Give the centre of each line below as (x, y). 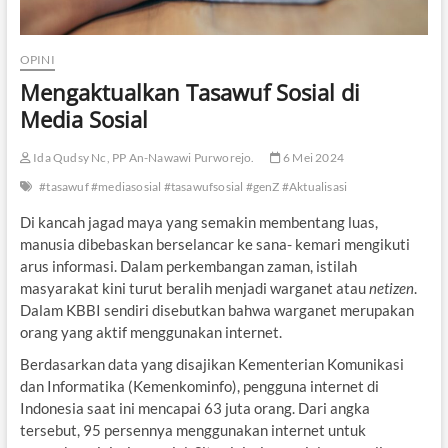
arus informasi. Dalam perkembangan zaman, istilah (188, 265)
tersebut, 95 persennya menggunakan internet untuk (192, 429)
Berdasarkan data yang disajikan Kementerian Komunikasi (211, 363)
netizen (391, 287)
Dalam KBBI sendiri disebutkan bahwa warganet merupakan (216, 309)
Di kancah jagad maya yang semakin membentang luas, (198, 221)
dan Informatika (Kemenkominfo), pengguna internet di (199, 385)
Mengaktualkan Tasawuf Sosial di (189, 91)
